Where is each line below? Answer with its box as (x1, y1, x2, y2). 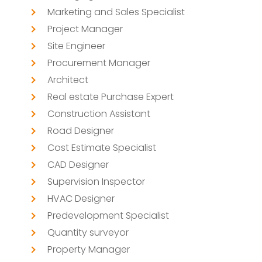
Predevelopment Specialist (47, 208, 169, 222)
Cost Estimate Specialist (47, 140, 156, 154)
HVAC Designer (47, 191, 115, 205)
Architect (47, 73, 88, 87)
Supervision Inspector (47, 174, 145, 188)
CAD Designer (47, 157, 109, 171)
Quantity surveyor (47, 225, 129, 239)
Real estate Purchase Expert (47, 89, 174, 104)
